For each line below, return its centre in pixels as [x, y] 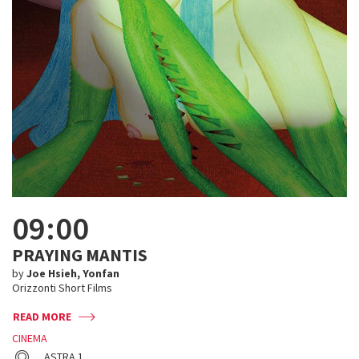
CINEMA [30, 338]
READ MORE [42, 317]
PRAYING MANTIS [80, 255]
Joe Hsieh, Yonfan [73, 273]
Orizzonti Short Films [62, 288]
